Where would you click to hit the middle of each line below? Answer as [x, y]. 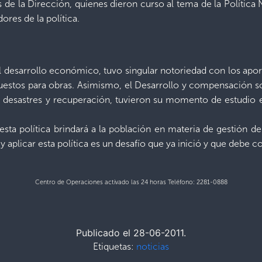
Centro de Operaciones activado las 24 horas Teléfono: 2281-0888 [131, 182]
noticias [153, 246]
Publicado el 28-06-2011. [131, 232]
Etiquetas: [115, 246]
